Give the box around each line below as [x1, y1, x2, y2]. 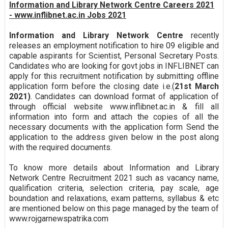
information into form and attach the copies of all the [9, 112, 219, 122]
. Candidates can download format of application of [30, 92, 219, 102]
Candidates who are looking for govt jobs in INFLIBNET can [9, 61, 219, 71]
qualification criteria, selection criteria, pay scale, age [9, 183, 219, 193]
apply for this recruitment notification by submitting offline [9, 71, 219, 81]
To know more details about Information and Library [9, 163, 219, 173]
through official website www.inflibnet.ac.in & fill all [9, 102, 219, 112]
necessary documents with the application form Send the [9, 122, 219, 132]
